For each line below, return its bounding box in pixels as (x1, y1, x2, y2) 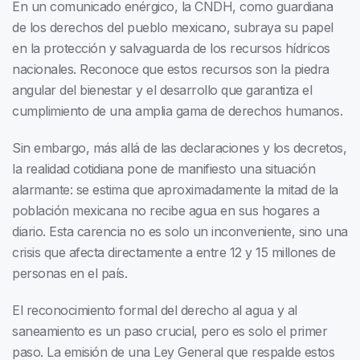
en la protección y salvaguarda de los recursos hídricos (12, 40, 330, 57)
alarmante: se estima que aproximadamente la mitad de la (12, 182, 338, 198)
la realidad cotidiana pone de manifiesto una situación (12, 161, 315, 178)
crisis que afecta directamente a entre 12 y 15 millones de (12, 244, 335, 261)
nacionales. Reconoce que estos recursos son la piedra (12, 61, 329, 78)
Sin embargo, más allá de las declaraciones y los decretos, (12, 140, 346, 157)
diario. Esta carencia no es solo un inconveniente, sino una (12, 223, 348, 240)
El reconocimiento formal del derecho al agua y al (12, 302, 297, 319)
